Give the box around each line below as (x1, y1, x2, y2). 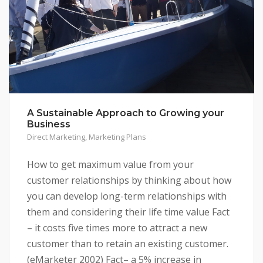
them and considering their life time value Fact (27, 205, 230, 218)
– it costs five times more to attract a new (27, 221, 207, 234)
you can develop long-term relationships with (27, 189, 227, 203)
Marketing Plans (89, 131, 146, 142)
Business (27, 118, 70, 130)
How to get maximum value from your (27, 157, 194, 171)
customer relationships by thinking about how (27, 173, 231, 187)
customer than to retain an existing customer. (27, 237, 228, 250)
